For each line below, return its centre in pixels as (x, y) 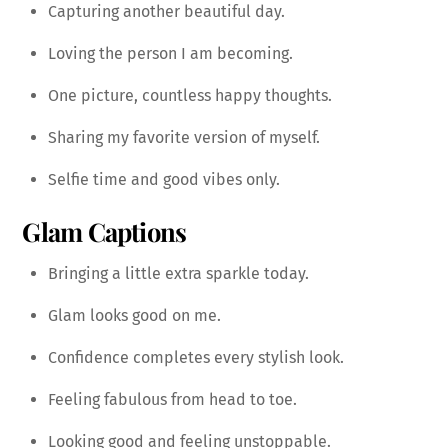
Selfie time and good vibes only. (164, 179)
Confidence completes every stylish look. (196, 357)
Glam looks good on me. (134, 315)
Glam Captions (104, 231)
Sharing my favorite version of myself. (184, 137)
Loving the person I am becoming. (170, 53)
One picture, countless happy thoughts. (190, 95)
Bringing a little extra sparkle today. (178, 273)
